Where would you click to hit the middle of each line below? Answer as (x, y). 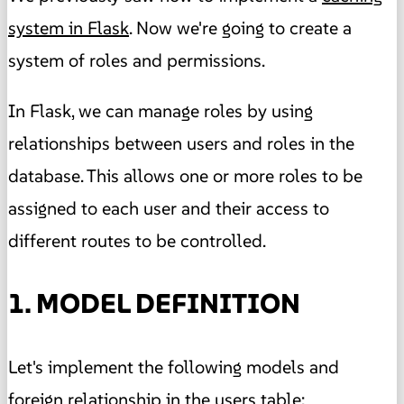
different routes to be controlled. (137, 241)
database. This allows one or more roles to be (185, 176)
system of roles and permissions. (137, 61)
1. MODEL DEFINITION (154, 304)
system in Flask (69, 28)
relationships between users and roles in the (181, 144)
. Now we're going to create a (240, 28)
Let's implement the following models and (174, 367)
